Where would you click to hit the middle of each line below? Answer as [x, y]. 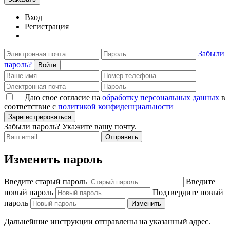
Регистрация [47, 27]
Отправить [122, 137]
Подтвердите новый [188, 192]
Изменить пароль [53, 159]
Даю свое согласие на [63, 98]
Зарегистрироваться [40, 117]
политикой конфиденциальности [116, 107]
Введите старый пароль [45, 181]
